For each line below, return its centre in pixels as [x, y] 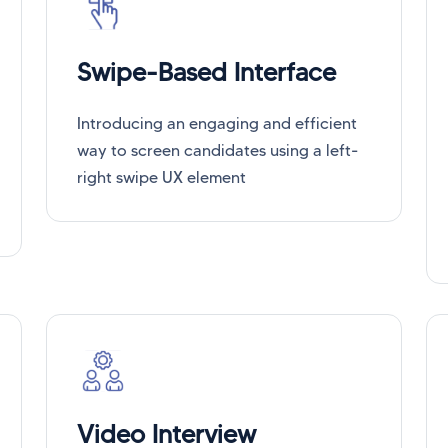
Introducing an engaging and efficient [217, 123]
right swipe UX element [161, 177]
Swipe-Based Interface [206, 71]
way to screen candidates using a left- [217, 150]
